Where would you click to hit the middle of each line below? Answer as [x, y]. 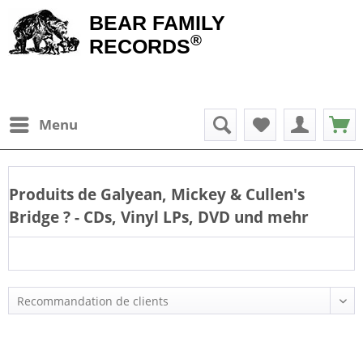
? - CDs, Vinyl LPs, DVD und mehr [186, 217]
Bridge [36, 217]
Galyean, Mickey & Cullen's [201, 194]
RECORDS [140, 46]
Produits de [53, 194]
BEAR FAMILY [157, 23]
